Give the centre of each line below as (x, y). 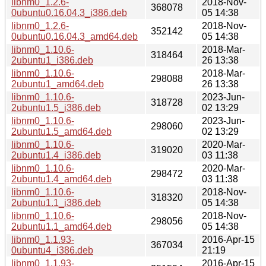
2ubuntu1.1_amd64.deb (61, 226)
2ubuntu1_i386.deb (52, 60)
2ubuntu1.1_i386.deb (56, 202)
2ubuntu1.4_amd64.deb (61, 179)
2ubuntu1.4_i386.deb (56, 155)
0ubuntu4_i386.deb (52, 250)
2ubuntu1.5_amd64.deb (61, 131)
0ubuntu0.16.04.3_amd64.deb (75, 36)
